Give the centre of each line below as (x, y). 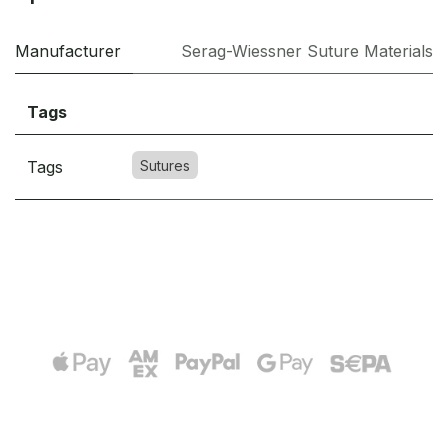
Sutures (164, 165)
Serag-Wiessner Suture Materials (307, 50)
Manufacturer (68, 50)
